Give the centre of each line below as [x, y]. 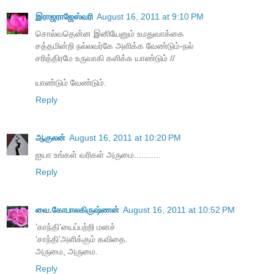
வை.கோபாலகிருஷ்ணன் [77, 210]
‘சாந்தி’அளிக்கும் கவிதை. [82, 239]
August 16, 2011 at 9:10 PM [150, 17]
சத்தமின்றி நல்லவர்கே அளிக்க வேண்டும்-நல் [114, 46]
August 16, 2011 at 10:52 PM [179, 210]
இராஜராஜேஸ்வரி [64, 17]
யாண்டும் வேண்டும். [71, 83]
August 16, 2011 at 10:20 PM [125, 138]
